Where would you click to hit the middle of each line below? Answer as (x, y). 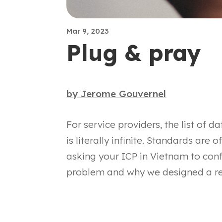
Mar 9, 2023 (88, 31)
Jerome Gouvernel (124, 93)
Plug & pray (134, 53)
